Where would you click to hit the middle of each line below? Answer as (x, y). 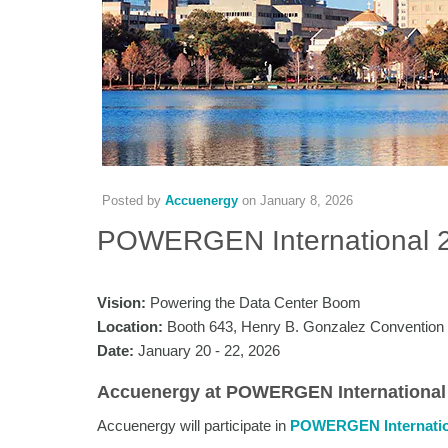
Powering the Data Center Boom (253, 302)
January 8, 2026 (306, 200)
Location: (130, 326)
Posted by (133, 200)
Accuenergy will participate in (193, 425)
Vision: (121, 302)
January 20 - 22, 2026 (207, 350)
